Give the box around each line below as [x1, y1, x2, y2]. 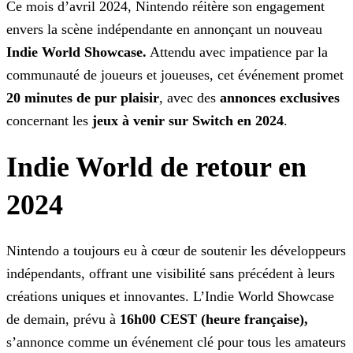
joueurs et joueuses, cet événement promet [97, 67, 344, 84]
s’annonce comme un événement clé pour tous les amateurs [6, 334, 346, 351]
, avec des [159, 90, 220, 106]
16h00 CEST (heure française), [120, 311, 308, 328]
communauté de [6, 67, 97, 84]
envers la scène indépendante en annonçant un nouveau [6, 21, 322, 38]
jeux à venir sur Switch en [92, 113, 251, 129]
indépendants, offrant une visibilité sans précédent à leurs [6, 266, 335, 282]
